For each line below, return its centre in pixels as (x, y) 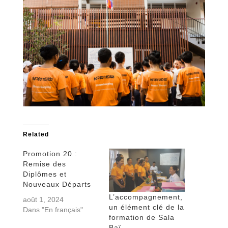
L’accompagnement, (146, 197)
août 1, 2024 (43, 199)
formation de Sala (141, 217)
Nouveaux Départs (57, 184)
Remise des (44, 164)
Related (36, 134)
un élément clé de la (146, 207)
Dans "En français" (53, 209)
